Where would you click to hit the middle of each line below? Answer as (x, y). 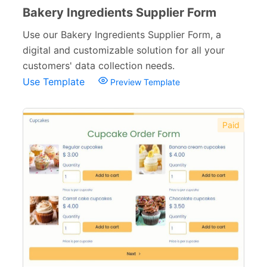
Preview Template (144, 82)
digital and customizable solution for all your (124, 50)
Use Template (55, 82)
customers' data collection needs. (99, 66)
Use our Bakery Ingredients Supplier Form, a (122, 35)
